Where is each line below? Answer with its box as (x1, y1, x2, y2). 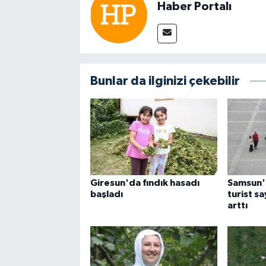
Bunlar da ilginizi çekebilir (90, 75, 240, 88)
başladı (90, 189, 123, 199)
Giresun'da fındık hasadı (90, 178, 199, 188)
